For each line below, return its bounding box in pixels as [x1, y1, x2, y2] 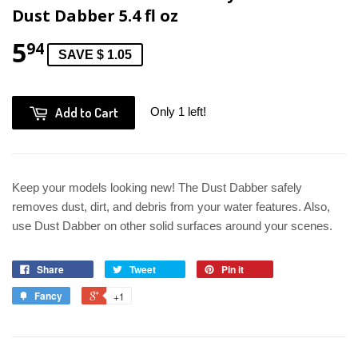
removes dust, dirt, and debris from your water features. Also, [12, 199, 330, 213]
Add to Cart [55, 103, 118, 121]
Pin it [221, 261, 244, 276]
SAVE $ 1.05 [58, 47, 132, 62]
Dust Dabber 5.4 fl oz [12, 4, 178, 26]
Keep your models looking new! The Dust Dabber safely [12, 180, 302, 194]
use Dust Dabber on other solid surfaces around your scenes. [12, 218, 332, 233]
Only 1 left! [150, 104, 206, 118]
